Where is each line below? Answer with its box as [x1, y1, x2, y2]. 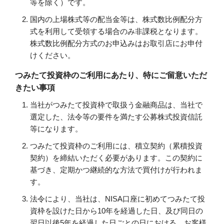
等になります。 [30, 124, 82, 133]
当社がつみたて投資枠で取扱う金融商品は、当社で [30, 100, 202, 109]
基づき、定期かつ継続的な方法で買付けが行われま [30, 165, 202, 174]
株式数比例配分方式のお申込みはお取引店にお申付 [30, 39, 202, 48]
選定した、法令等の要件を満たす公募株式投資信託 [30, 112, 202, 121]
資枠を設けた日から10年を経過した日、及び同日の [30, 206, 203, 215]
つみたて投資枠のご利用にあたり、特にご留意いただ [15, 71, 207, 80]
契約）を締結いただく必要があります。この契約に [30, 153, 202, 162]
